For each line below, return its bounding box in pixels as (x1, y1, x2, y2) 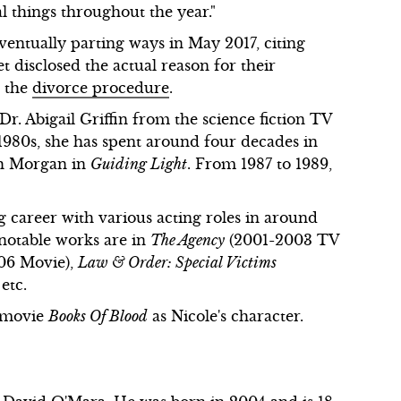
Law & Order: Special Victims (78, 252, 277, 271)
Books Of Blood (48, 306, 149, 325)
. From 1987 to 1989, (187, 154, 333, 173)
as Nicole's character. (148, 306, 304, 325)
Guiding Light (90, 154, 188, 173)
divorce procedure (32, 78, 170, 97)
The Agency (150, 230, 226, 249)
